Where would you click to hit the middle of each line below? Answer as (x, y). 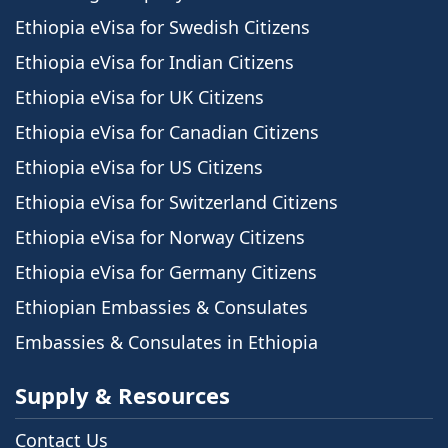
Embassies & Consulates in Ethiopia (166, 342)
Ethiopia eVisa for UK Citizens (139, 97)
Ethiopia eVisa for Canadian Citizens (167, 132)
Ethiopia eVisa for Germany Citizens (166, 272)
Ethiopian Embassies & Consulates (161, 307)
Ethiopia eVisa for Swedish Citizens (162, 27)
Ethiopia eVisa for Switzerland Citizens (176, 202)
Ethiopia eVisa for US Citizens (139, 167)
